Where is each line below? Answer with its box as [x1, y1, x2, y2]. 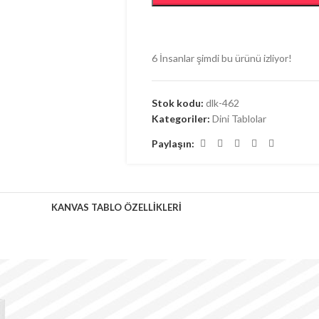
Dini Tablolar [211, 113, 266, 125]
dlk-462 [205, 97, 239, 109]
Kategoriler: [151, 113, 210, 125]
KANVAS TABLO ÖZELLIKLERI [51, 201, 182, 213]
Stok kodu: [151, 97, 206, 109]
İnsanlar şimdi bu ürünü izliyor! [159, 52, 292, 64]
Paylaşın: [151, 137, 194, 150]
